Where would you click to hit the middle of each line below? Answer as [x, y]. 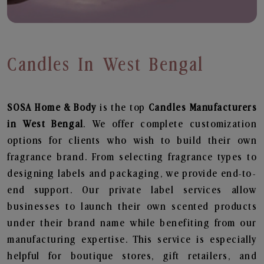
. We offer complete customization [170, 124]
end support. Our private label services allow [132, 190]
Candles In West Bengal [106, 65]
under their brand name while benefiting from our [132, 223]
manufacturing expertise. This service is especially [132, 240]
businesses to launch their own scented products [132, 207]
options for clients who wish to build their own [132, 141]
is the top [124, 108]
